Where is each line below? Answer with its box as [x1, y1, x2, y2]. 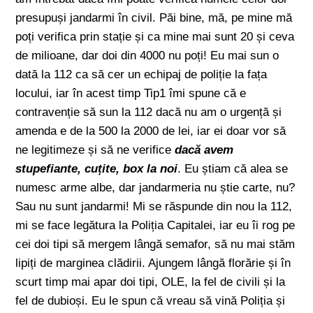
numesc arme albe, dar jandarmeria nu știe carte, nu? [15, 181, 296, 194]
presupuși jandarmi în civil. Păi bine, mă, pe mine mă [15, 11, 293, 24]
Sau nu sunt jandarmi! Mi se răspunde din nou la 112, [15, 200, 293, 213]
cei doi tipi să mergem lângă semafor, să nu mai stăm [15, 238, 296, 251]
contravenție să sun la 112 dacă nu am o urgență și [15, 105, 282, 119]
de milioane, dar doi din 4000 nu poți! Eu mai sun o [15, 49, 279, 62]
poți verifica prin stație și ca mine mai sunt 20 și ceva [15, 30, 295, 43]
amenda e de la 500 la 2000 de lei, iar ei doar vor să [15, 124, 286, 138]
